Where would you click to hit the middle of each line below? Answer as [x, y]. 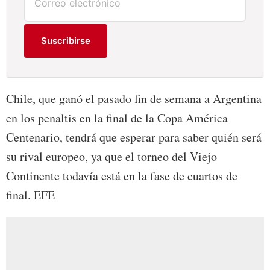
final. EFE [30, 195]
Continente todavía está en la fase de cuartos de [122, 176]
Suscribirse [66, 41]
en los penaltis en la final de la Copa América [117, 118]
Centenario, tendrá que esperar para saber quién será [134, 137]
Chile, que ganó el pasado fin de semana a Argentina [134, 99]
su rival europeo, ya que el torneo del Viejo [111, 157]
